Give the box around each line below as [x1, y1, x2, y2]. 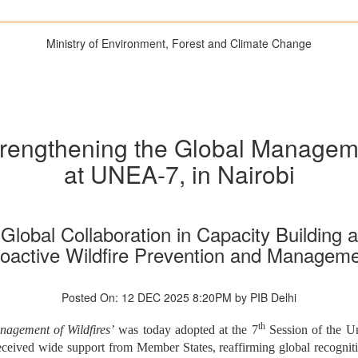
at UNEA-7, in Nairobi [63, 157, 295, 192]
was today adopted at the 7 [114, 323, 258, 337]
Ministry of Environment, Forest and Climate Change [46, 35, 312, 51]
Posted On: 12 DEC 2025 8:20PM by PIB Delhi [62, 289, 296, 306]
